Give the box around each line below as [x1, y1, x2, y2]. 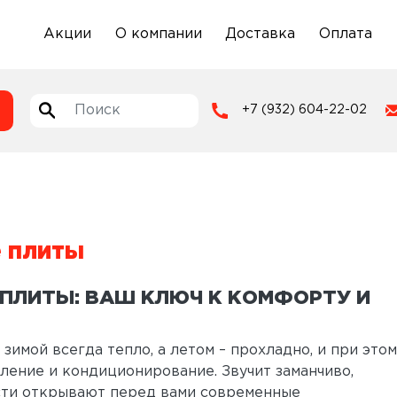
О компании [114, 27, 202, 41]
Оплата [318, 27, 372, 41]
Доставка [225, 27, 296, 41]
